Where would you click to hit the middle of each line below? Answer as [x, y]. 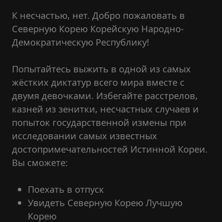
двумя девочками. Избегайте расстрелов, [105, 95]
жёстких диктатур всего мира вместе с [98, 82]
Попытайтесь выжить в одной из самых [101, 69]
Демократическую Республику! [81, 42]
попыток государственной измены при [99, 122]
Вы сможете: [40, 162]
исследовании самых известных [84, 136]
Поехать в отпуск [66, 189]
